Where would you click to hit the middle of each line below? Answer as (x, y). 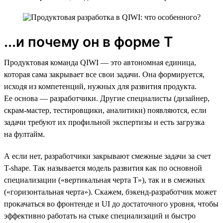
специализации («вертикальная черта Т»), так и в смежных (105, 180)
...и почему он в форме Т (88, 42)
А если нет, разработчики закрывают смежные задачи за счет (108, 156)
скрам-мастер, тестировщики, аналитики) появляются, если (105, 110)
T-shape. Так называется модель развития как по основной (103, 168)
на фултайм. (24, 134)
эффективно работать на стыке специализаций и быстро (100, 216)
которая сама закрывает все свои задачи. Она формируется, (104, 74)
